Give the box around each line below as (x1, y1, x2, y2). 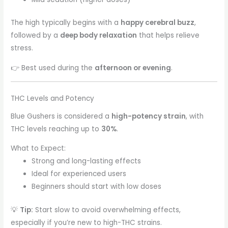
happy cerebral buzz (121, 18, 195, 28)
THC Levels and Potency (11, 94, 95, 104)
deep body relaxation (60, 31, 137, 41)
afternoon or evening (95, 63, 172, 73)
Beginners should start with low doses (32, 182, 162, 192)
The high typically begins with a (11, 18, 121, 28)
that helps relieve (137, 31, 200, 41)
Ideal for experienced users (32, 169, 127, 179)
